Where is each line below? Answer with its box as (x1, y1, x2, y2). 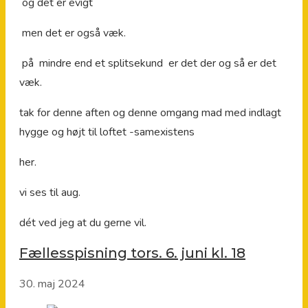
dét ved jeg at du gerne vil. (19, 214, 146, 230)
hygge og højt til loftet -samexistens (19, 124, 195, 140)
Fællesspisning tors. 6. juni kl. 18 (19, 245, 245, 262)
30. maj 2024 (19, 276, 85, 292)
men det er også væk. (19, 25, 126, 41)
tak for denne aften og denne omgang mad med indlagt (19, 104, 281, 120)
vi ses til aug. (19, 184, 80, 200)
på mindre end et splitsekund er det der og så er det (19, 55, 276, 71)
